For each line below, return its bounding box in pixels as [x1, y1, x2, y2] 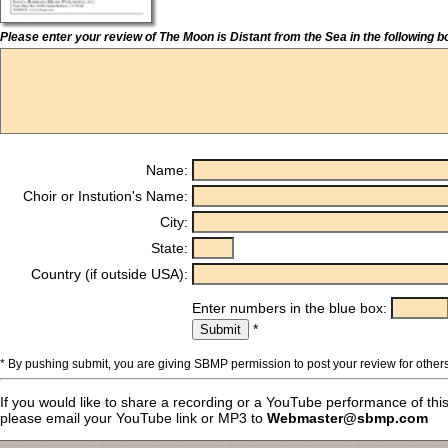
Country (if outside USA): [31, 266, 188, 282]
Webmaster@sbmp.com [267, 410, 428, 426]
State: [151, 240, 188, 256]
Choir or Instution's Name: [23, 188, 188, 204]
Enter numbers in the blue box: [192, 300, 391, 316]
